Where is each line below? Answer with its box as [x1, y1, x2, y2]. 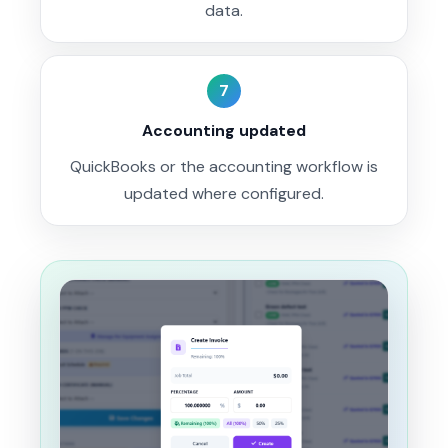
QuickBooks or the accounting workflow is [70, 155, 378, 177]
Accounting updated [142, 119, 306, 141]
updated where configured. [124, 182, 324, 204]
